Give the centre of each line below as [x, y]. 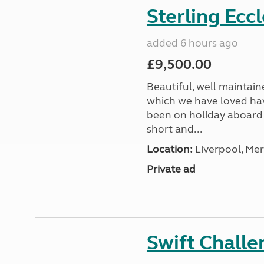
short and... [174, 129]
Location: [169, 149]
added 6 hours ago [192, 43]
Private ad [171, 169]
